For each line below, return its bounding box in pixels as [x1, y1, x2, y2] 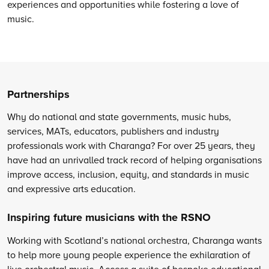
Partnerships [7, 86, 70, 102]
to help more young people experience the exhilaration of [7, 247, 250, 261]
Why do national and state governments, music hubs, [7, 110, 231, 124]
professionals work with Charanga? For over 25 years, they [7, 139, 255, 153]
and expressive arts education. [7, 182, 136, 196]
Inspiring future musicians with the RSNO [7, 210, 211, 226]
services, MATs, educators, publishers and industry [7, 124, 219, 138]
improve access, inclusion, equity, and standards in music [7, 168, 249, 181]
